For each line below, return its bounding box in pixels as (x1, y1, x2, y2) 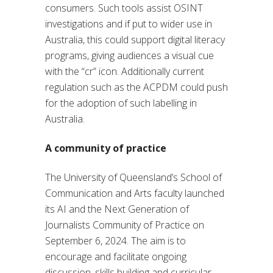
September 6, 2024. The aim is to (45, 233, 186, 247)
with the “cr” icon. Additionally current (45, 64, 204, 78)
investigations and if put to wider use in (45, 16, 212, 30)
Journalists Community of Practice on (45, 218, 204, 232)
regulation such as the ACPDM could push (45, 80, 228, 94)
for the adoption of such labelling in (45, 96, 197, 110)
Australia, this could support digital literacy (45, 32, 225, 46)
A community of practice (45, 141, 166, 155)
